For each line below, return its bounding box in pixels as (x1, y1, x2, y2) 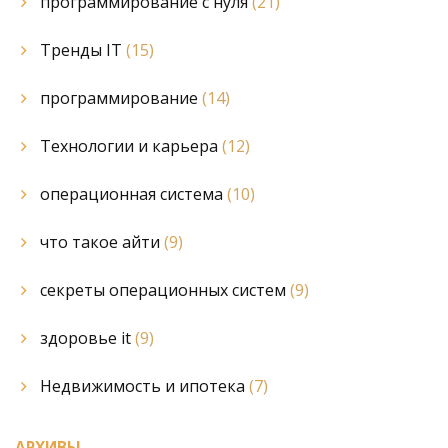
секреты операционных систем (40, 278, 290, 301)
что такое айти (40, 230, 164, 253)
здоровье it (40, 326, 135, 349)
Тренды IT (40, 38, 126, 61)
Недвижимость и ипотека (40, 374, 249, 397)
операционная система (40, 182, 227, 205)
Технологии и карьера (40, 134, 222, 157)
